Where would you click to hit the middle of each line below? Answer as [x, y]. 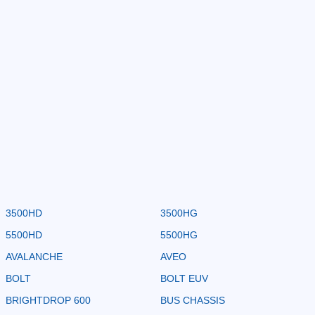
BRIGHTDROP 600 [48, 300]
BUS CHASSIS [193, 300]
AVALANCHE [34, 256]
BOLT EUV [184, 278]
